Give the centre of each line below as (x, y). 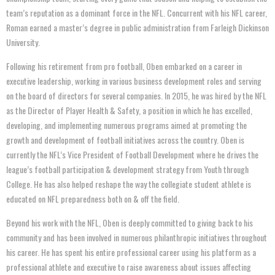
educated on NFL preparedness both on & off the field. (93, 199)
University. (23, 42)
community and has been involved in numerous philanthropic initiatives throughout (137, 237)
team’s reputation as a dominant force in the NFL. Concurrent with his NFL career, (137, 13)
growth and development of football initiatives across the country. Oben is (125, 140)
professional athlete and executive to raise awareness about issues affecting (129, 267)
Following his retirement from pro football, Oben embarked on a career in (124, 66)
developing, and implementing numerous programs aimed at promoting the (126, 125)
